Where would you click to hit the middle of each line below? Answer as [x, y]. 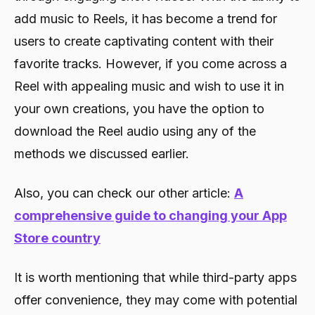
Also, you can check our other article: [124, 193]
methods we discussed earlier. [102, 153]
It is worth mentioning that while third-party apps [155, 277]
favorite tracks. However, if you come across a [150, 63]
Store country [57, 238]
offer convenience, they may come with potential [156, 300]
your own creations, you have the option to [139, 108]
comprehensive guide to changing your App [150, 215]
